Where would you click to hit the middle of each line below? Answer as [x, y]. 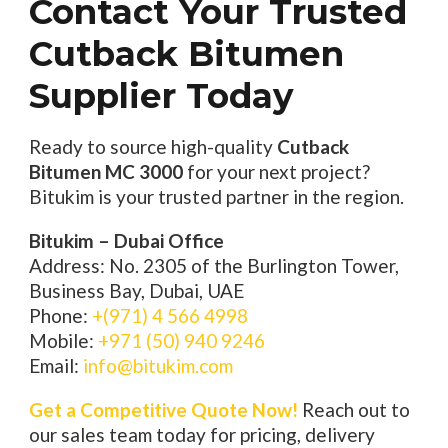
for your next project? [276, 172]
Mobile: [63, 341]
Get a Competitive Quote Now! [163, 410]
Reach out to [353, 410]
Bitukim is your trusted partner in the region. [216, 197]
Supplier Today [160, 96]
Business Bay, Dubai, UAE [136, 291]
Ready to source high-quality [152, 147]
